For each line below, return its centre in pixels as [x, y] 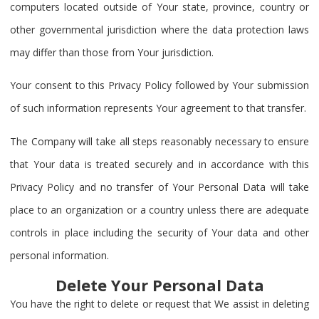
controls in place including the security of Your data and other [159, 232]
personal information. [59, 255]
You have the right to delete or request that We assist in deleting [159, 304]
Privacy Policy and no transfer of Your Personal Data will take [159, 187]
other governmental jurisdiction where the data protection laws [159, 30]
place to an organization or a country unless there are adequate [159, 209]
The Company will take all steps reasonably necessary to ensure [159, 141]
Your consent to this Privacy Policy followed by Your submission [159, 85]
